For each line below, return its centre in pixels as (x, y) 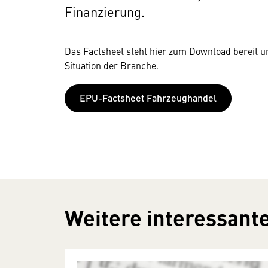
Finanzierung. (105, 11)
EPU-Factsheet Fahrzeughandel (148, 98)
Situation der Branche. (112, 65)
